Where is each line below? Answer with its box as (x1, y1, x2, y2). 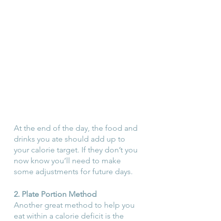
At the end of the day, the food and (14, 123, 140, 133)
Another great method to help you (14, 200, 137, 210)
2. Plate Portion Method (14, 189, 97, 199)
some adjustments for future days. (14, 166, 133, 176)
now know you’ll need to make (14, 155, 123, 165)
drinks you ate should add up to (14, 134, 127, 144)
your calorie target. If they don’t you (14, 145, 140, 154)
